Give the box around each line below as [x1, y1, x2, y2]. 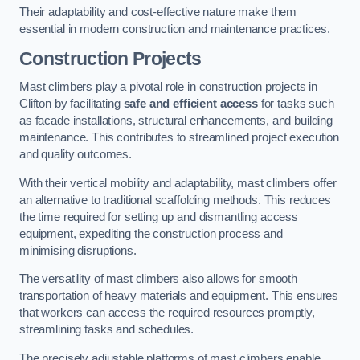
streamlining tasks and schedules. [19, 323, 194, 337]
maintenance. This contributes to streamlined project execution [19, 131, 339, 145]
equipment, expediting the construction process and [19, 227, 283, 240]
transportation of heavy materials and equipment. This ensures [19, 289, 339, 303]
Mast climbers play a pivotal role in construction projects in [19, 80, 318, 94]
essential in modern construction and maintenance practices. [19, 22, 330, 36]
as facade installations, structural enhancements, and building [19, 114, 333, 128]
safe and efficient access [123, 97, 258, 111]
